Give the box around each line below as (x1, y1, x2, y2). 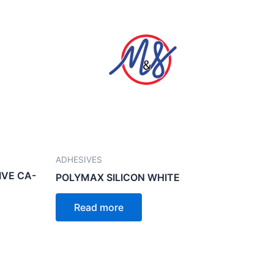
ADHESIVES (56, 154, 102, 165)
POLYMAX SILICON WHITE (56, 171, 180, 183)
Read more (74, 201, 124, 213)
